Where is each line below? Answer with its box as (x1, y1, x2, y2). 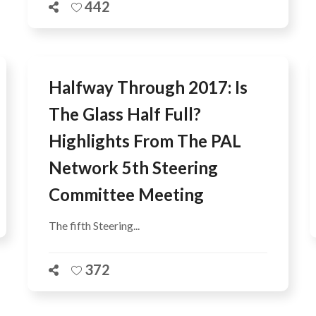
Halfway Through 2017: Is (49, 76, 248, 97)
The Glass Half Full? (49, 103, 201, 124)
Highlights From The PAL (49, 130, 241, 151)
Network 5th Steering (49, 157, 218, 178)
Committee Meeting (49, 183, 204, 205)
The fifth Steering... (49, 218, 140, 232)
